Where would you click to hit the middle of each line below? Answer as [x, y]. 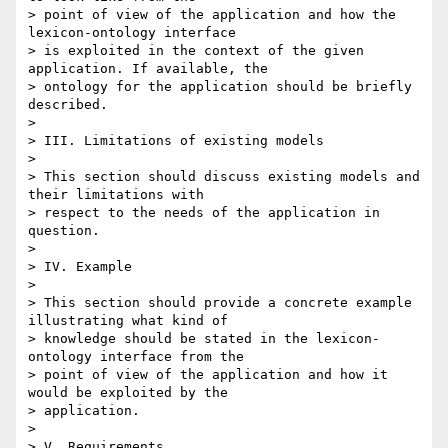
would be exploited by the [128, 393]
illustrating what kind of [128, 321]
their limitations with [116, 195]
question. [64, 231]
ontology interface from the [136, 357]
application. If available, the [148, 69]
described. [68, 105]
